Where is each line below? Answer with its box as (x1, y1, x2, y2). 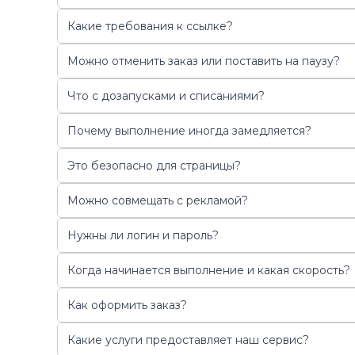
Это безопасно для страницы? (67, 158, 241, 173)
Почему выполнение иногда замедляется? (67, 123, 311, 138)
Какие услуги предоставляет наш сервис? (67, 332, 309, 347)
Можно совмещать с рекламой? (67, 193, 248, 208)
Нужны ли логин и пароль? (67, 227, 219, 242)
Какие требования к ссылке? (67, 18, 233, 33)
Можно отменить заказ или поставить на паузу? (67, 53, 340, 68)
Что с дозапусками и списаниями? (67, 88, 265, 103)
